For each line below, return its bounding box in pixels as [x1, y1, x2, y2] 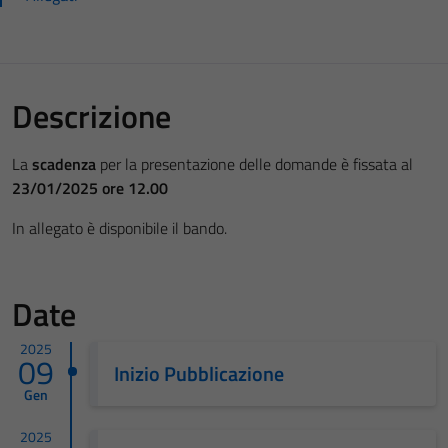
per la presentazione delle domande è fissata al [96, 152, 413, 176]
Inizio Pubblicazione [113, 358, 284, 389]
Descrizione [12, 92, 171, 140]
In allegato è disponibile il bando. [12, 216, 227, 240]
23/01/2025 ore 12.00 [12, 176, 168, 200]
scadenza [32, 152, 96, 176]
